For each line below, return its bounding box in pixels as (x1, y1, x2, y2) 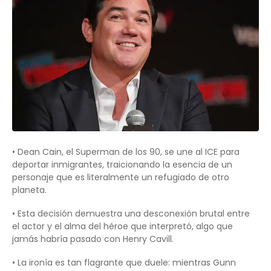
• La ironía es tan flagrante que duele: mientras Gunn (12, 256, 236, 269)
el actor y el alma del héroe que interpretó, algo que (12, 220, 233, 233)
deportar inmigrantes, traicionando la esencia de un (12, 158, 232, 171)
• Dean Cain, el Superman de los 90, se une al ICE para (12, 146, 240, 158)
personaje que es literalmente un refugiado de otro (12, 171, 229, 184)
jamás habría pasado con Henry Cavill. (12, 233, 174, 246)
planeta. (12, 184, 47, 197)
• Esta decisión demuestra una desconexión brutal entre (12, 207, 250, 220)
